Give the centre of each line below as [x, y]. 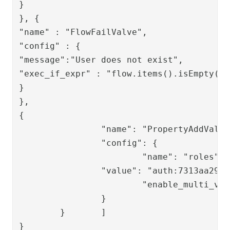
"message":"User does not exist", [101, 60]
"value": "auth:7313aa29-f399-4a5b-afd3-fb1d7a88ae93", [60, 170]
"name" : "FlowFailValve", [83, 32]
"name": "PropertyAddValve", [60, 129]
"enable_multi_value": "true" [81, 184]
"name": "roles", [81, 157]
